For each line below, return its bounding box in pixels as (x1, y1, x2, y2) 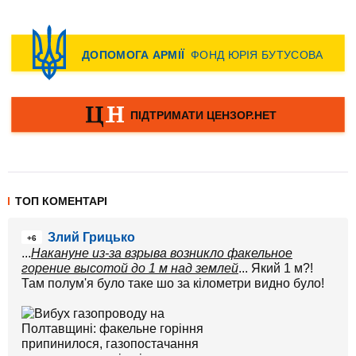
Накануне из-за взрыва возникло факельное (31, 246, 292, 260)
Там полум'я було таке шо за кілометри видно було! (21, 277, 324, 290)
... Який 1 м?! (238, 261, 313, 275)
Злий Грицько (48, 230, 135, 244)
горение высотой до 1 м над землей (21, 261, 238, 275)
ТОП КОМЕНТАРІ (15, 195, 107, 207)
